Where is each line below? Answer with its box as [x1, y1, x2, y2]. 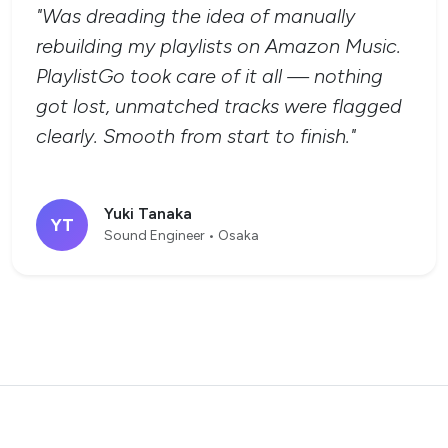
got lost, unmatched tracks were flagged [36, 94, 402, 119]
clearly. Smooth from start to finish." [36, 124, 356, 149]
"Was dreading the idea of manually [36, 4, 355, 29]
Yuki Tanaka [104, 203, 192, 223]
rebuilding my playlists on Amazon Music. [36, 34, 401, 59]
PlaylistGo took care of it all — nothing [36, 64, 383, 89]
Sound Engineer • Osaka [104, 226, 259, 244]
